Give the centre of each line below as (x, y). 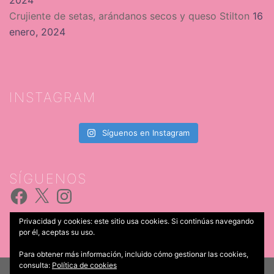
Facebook (31, 191)
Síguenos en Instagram (146, 132)
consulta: (35, 265)
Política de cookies (84, 265)
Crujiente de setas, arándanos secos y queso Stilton (129, 16)
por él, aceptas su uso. (57, 232)
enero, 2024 (37, 31)
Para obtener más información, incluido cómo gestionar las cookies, (134, 254)
